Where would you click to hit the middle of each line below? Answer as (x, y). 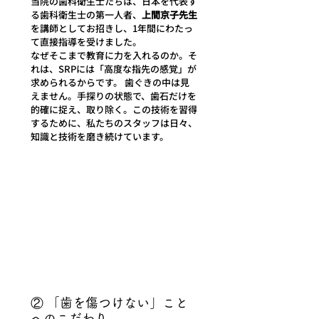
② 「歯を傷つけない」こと (109, 303)
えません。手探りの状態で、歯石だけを (114, 95)
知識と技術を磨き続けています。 (100, 136)
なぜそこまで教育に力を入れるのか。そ (114, 55)
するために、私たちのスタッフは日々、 (114, 122)
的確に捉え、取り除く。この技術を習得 (114, 109)
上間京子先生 (169, 14)
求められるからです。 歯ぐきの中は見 (110, 82)
